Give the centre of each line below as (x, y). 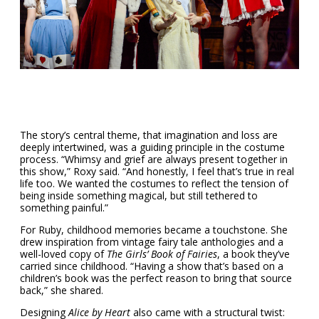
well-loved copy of (63, 254)
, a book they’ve (253, 254)
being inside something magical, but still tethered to (139, 196)
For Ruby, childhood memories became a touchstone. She (154, 230)
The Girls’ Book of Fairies (162, 254)
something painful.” (64, 208)
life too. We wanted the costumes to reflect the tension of (154, 184)
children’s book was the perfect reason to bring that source (156, 278)
